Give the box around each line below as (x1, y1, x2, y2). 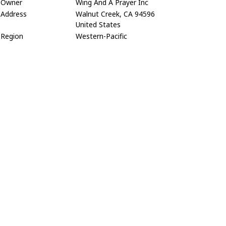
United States (76, 20, 121, 30)
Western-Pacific (76, 31, 127, 41)
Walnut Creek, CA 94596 (76, 9, 155, 19)
